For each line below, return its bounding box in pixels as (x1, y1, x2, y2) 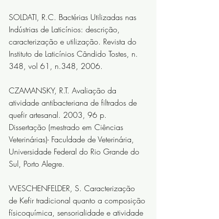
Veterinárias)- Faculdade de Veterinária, (9, 134, 136, 145)
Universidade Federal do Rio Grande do (9, 146, 142, 157)
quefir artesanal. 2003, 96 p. (9, 109, 109, 121)
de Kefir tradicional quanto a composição (9, 195, 148, 206)
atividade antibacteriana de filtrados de (9, 97, 139, 109)
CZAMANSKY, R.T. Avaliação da (9, 85, 119, 96)
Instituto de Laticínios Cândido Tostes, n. (9, 48, 140, 60)
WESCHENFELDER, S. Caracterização (9, 183, 137, 194)
